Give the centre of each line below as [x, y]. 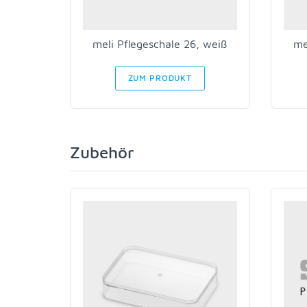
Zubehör [102, 152]
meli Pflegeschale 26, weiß [160, 44]
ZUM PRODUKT [160, 77]
